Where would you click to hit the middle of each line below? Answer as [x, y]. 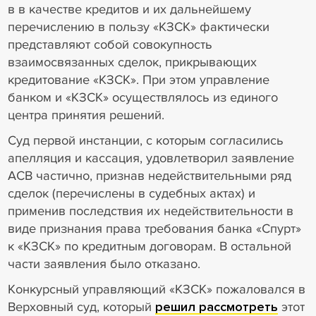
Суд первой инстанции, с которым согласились [145, 141]
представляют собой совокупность [110, 45]
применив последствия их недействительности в [150, 211]
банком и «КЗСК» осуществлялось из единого [142, 98]
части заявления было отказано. [104, 264]
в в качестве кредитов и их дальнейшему [129, 10]
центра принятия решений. [86, 115]
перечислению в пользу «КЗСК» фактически [138, 27]
